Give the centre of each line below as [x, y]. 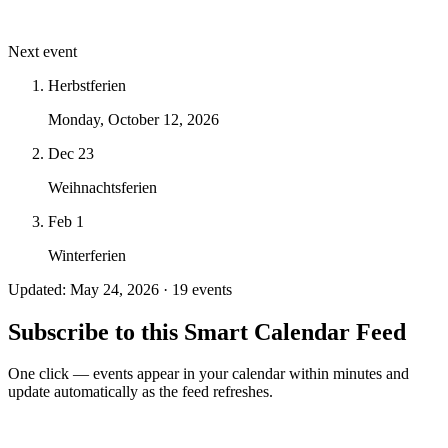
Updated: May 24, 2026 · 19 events [120, 289]
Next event [42, 51]
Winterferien [87, 255]
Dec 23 [71, 153]
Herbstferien [87, 85]
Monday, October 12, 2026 [133, 119]
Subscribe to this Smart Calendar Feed [207, 331]
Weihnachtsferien [102, 187]
